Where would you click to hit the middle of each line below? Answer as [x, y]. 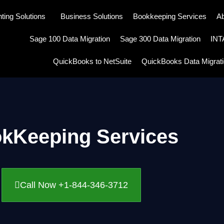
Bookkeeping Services [170, 16]
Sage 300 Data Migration [160, 39]
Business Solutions [92, 16]
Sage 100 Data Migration [70, 39]
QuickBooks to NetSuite [92, 61]
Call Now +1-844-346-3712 [74, 185]
